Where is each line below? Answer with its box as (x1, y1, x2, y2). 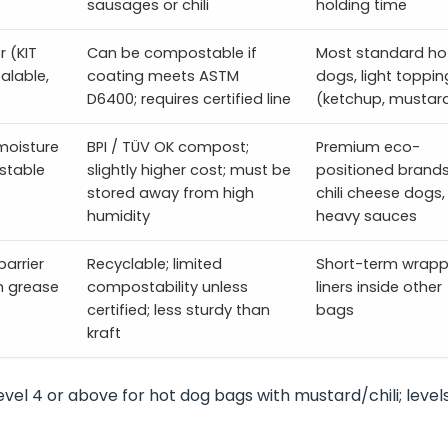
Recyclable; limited (86, 254, 222, 275)
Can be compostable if (86, 43, 257, 64)
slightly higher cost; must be (86, 160, 291, 181)
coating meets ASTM (86, 66, 239, 87)
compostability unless (86, 277, 248, 298)
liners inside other (315, 277, 442, 298)
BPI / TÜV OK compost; (86, 137, 249, 158)
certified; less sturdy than (86, 300, 270, 321)
